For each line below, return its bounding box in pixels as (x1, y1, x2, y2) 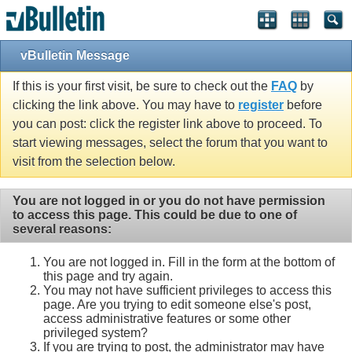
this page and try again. (43, 269, 173, 283)
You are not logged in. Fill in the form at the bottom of (43, 255, 335, 269)
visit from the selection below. (13, 155, 175, 169)
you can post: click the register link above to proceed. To (13, 117, 322, 131)
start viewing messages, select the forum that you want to (13, 136, 328, 150)
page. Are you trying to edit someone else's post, (43, 297, 311, 311)
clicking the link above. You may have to (13, 98, 238, 112)
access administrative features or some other (43, 311, 291, 325)
